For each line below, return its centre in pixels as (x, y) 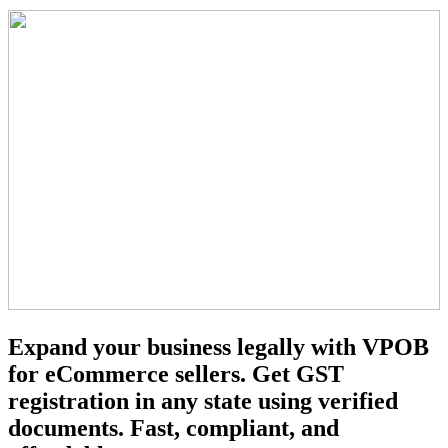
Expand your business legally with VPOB (218, 346)
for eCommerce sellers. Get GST (176, 373)
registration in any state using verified (203, 400)
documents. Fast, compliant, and (173, 427)
